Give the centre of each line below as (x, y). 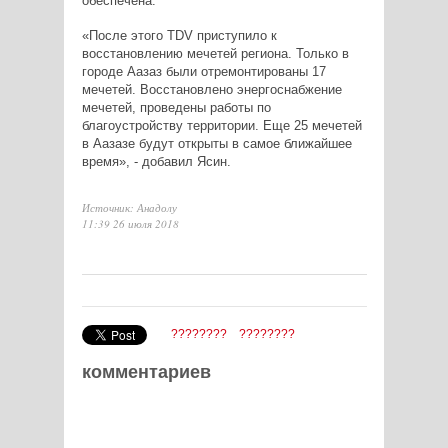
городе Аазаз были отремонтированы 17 (203, 72)
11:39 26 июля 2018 (130, 224)
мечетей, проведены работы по (176, 108)
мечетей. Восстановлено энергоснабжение (211, 90)
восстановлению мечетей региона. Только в (215, 54)
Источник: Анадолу (129, 208)
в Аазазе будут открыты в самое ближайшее (216, 144)
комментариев (146, 372)
